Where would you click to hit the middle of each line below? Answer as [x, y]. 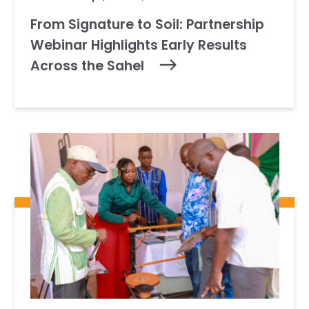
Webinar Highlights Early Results [138, 45]
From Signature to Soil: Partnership [147, 24]
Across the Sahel [90, 66]
